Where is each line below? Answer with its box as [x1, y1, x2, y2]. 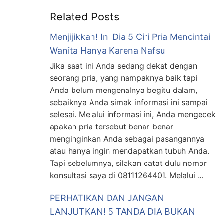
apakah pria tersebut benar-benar [50, 122, 173, 131]
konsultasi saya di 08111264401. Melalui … [50, 170, 204, 180]
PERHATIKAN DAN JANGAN [50, 193, 164, 203]
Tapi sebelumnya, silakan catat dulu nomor [50, 158, 207, 168]
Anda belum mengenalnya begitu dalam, [50, 85, 197, 95]
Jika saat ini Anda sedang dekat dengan [50, 61, 197, 71]
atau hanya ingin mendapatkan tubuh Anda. [50, 146, 209, 156]
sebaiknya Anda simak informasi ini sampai [50, 97, 208, 107]
